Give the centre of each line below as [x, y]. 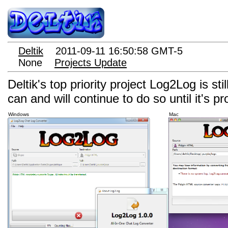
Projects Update [91, 63]
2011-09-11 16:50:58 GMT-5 [119, 51]
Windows [19, 114]
